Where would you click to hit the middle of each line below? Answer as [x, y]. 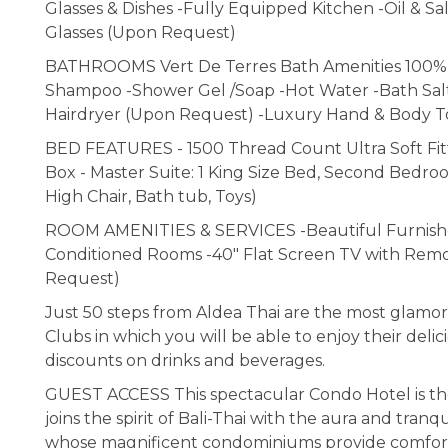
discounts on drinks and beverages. [185, 360]
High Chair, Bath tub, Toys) [151, 196]
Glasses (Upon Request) [140, 32]
